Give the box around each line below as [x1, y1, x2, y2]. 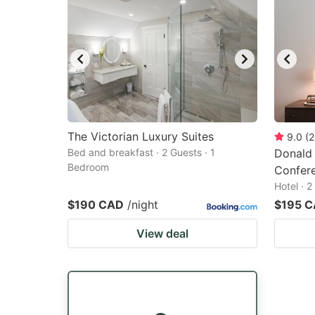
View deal [136, 226, 188, 240]
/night [127, 198, 158, 212]
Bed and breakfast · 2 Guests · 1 [67, 146, 215, 158]
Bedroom [67, 161, 109, 173]
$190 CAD [67, 198, 124, 212]
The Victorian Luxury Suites [67, 129, 214, 143]
